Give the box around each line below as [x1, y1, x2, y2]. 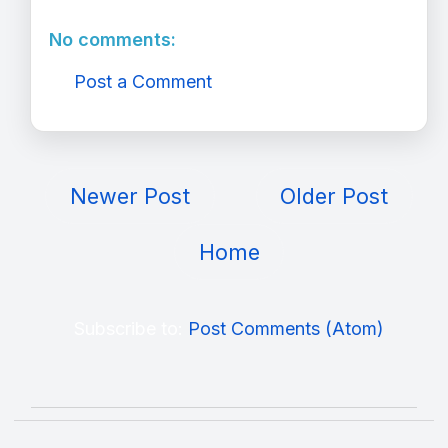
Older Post [280, 183, 389, 210]
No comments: [49, 28, 176, 50]
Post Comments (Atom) [188, 318, 384, 340]
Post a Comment [74, 70, 212, 92]
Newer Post [69, 183, 190, 210]
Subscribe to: [74, 318, 188, 340]
